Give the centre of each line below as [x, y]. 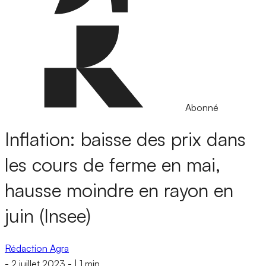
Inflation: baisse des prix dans [125, 139]
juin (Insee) [48, 216]
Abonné [202, 107]
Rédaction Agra [37, 248]
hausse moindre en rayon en [119, 190]
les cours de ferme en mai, [113, 165]
